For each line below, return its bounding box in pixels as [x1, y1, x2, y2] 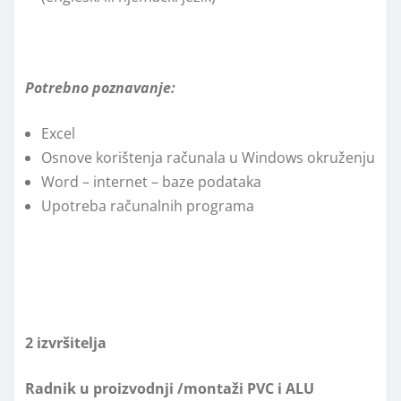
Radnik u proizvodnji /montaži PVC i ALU [25, 379, 314, 399]
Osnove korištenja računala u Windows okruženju [41, 148, 375, 168]
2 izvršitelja [25, 333, 107, 354]
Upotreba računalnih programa [41, 196, 254, 217]
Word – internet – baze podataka [41, 172, 261, 192]
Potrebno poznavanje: [25, 78, 175, 98]
